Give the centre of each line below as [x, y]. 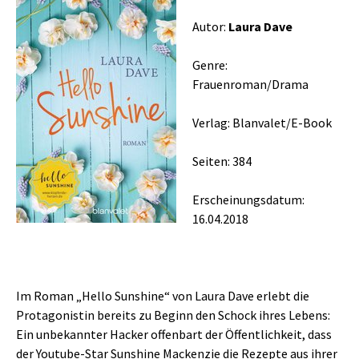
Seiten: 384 [222, 161]
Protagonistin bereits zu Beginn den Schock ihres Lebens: [173, 315]
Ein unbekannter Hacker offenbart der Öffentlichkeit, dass [174, 334]
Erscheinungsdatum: [248, 200]
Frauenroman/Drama [250, 84]
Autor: [210, 26]
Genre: [210, 65]
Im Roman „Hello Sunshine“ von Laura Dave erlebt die [163, 296]
